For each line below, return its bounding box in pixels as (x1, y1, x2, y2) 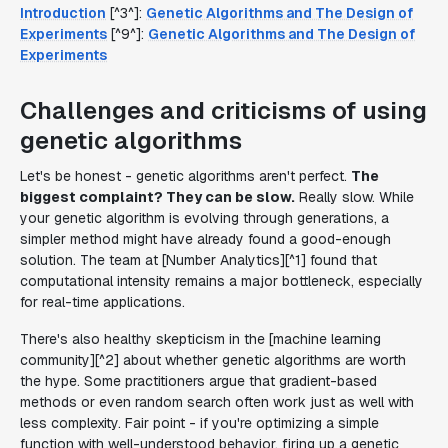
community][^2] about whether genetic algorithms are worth (20, 351, 406, 369)
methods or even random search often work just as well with (20, 393, 414, 411)
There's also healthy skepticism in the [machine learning (20, 330, 381, 348)
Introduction (20, 4, 106, 22)
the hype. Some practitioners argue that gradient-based (20, 372, 377, 390)
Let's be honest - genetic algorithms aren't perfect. (20, 167, 351, 185)
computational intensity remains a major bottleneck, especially (20, 272, 423, 290)
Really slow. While (295, 188, 414, 206)
